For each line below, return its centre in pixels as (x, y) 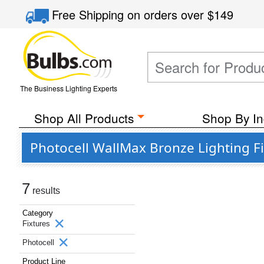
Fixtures (37, 224)
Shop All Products (84, 118)
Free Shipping (90, 14)
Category (38, 213)
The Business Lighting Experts (68, 88)
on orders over (168, 14)
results (45, 191)
